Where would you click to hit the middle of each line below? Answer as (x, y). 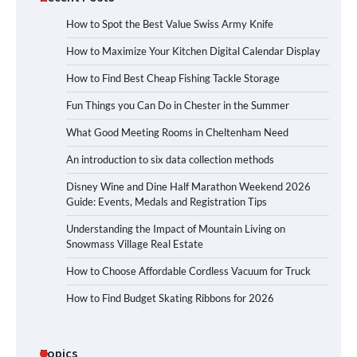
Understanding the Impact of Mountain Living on (176, 229)
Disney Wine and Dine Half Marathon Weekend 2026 (188, 187)
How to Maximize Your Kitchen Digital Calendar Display (193, 51)
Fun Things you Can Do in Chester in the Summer (178, 106)
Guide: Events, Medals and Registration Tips (167, 202)
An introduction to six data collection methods (170, 160)
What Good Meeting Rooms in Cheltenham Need (177, 133)
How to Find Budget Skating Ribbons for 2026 (170, 298)
